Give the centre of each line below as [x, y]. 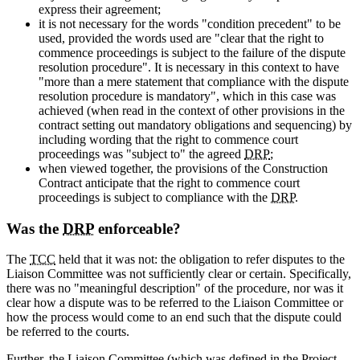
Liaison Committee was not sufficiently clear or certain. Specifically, [179, 274]
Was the [35, 228]
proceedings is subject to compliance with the [155, 197]
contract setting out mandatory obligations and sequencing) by [195, 125]
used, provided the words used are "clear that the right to [181, 38]
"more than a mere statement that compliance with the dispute [194, 81]
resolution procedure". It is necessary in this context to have [189, 67]
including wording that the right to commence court [168, 139]
